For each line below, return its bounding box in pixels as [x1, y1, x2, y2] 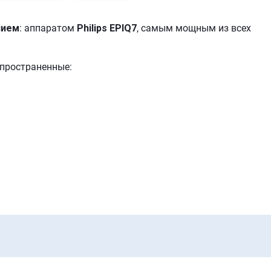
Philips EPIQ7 [74, 22, 137, 34]
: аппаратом [19, 22, 74, 34]
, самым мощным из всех [137, 22, 251, 34]
